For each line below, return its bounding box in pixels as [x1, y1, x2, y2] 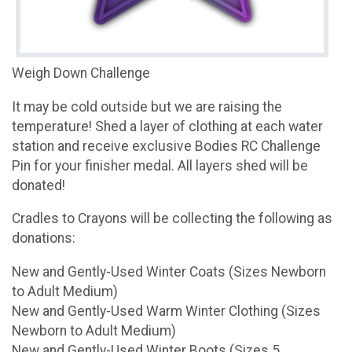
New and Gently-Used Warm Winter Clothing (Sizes [12, 303, 321, 320]
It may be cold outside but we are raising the [12, 98, 282, 115]
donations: [12, 230, 75, 247]
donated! [12, 177, 65, 193]
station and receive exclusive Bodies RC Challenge [12, 137, 321, 154]
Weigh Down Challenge [12, 65, 150, 82]
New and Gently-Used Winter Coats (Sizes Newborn [12, 264, 326, 280]
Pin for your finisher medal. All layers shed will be [12, 157, 308, 174]
